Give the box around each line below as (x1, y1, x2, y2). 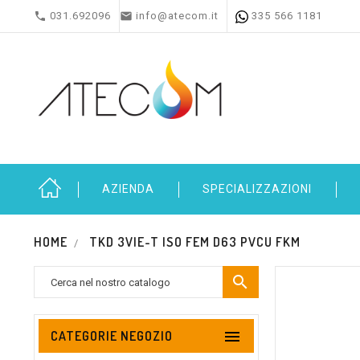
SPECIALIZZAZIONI (202, 182, 312, 195)
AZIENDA (102, 182, 154, 195)
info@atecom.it (136, 10, 219, 22)
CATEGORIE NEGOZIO (51, 328, 173, 344)
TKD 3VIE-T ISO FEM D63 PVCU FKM (89, 234, 301, 250)
